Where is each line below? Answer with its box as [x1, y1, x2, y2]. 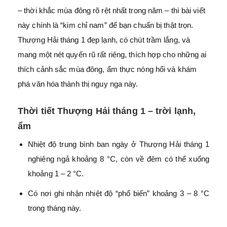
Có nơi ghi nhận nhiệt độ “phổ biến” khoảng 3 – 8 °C [28, 189, 209, 198]
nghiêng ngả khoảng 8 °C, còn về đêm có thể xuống [28, 155, 209, 163]
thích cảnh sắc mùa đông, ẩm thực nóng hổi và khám [18, 65, 197, 73]
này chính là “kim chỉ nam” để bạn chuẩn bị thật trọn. [18, 21, 194, 29]
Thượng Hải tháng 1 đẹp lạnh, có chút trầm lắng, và [18, 35, 191, 44]
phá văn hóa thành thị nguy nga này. [18, 80, 138, 88]
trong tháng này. [28, 204, 82, 212]
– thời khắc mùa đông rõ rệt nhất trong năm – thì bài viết [18, 6, 205, 15]
